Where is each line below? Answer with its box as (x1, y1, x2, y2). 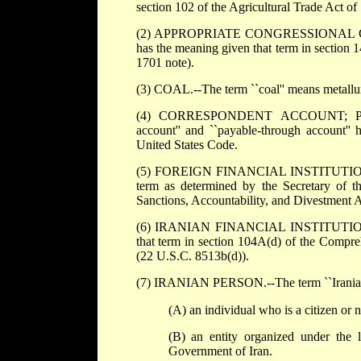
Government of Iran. (168, 344, 272, 359)
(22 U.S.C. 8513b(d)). (135, 249, 249, 263)
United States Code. (135, 138, 238, 152)
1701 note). (135, 56, 194, 70)
